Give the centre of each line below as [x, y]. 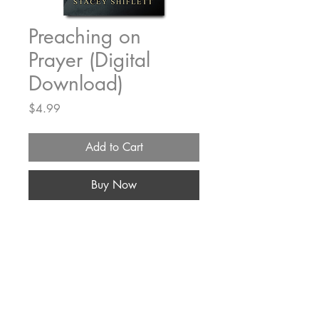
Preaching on [85, 37]
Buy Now [114, 185]
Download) [76, 84]
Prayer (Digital [89, 60]
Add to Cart [114, 147]
